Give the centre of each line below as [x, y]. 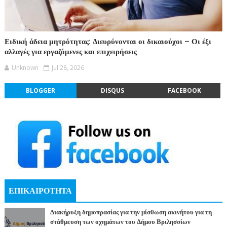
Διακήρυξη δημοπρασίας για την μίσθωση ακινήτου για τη [131, 212]
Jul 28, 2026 [68, 67]
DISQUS [112, 90]
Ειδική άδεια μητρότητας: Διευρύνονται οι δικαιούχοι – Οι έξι [108, 41]
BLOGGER [40, 90]
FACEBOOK [184, 90]
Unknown [25, 67]
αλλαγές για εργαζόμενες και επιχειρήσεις [70, 51]
